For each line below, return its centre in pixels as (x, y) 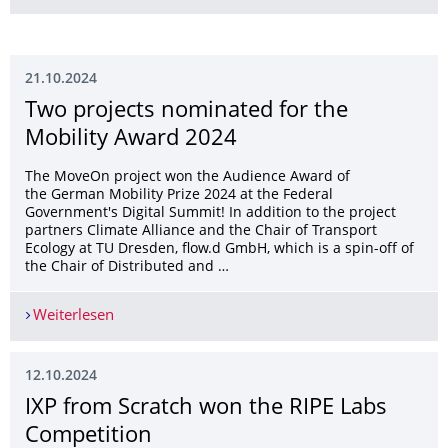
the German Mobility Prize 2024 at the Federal (179, 196)
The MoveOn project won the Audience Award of (187, 178)
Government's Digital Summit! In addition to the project (210, 214)
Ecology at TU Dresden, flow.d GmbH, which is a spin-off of (219, 250)
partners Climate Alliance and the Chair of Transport (201, 232)
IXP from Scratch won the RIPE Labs (206, 409)
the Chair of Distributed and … (127, 268)
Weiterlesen (73, 317)
